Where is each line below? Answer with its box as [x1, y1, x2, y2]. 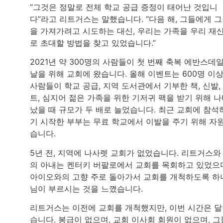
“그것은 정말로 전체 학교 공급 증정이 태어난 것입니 [30, 2, 218, 12]
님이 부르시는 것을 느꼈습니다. [30, 183, 143, 194]
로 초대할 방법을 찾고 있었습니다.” [30, 38, 156, 48]
